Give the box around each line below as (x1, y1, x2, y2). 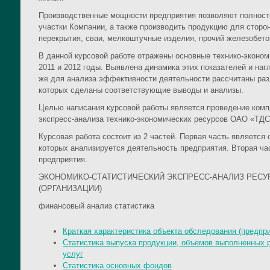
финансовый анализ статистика (39, 201, 154, 211)
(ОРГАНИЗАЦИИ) (39, 184, 102, 193)
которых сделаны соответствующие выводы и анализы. (39, 86, 243, 95)
